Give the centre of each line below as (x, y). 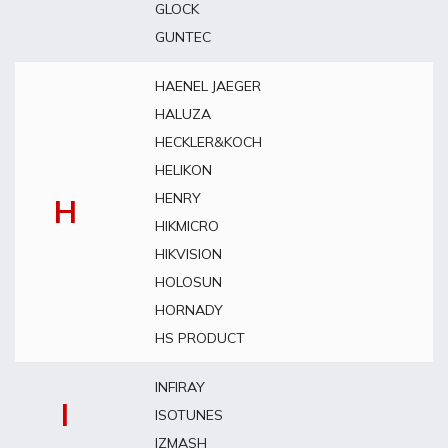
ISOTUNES (189, 415)
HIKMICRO (187, 226)
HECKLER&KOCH (208, 142)
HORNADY (189, 310)
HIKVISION (188, 254)
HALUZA (183, 114)
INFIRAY (180, 387)
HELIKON (183, 170)
